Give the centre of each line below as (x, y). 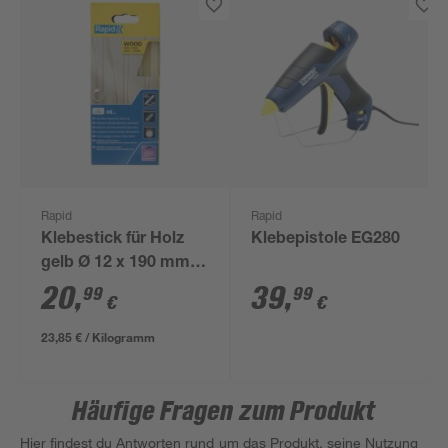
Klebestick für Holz (113, 240)
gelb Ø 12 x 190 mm (116, 264)
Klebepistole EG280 (326, 240)
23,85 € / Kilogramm (98, 337)
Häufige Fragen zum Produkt (224, 412)
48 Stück (74, 288)
